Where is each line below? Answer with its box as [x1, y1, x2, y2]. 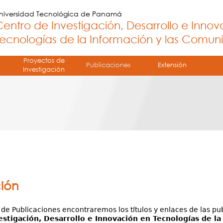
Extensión [158, 61, 187, 69]
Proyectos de [23, 56, 65, 64]
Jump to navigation [74, 1, 149, 10]
